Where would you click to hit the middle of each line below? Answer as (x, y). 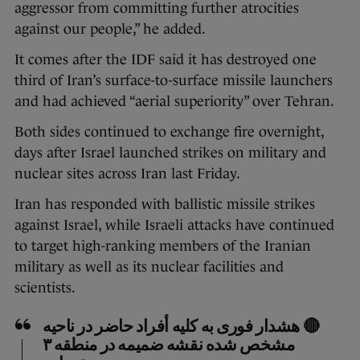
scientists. (45, 288)
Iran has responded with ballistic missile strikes (165, 205)
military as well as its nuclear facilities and (149, 267)
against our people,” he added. (110, 29)
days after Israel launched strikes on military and (170, 153)
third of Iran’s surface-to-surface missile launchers (174, 81)
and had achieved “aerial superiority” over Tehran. (174, 102)
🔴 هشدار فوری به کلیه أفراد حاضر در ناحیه (181, 328)
